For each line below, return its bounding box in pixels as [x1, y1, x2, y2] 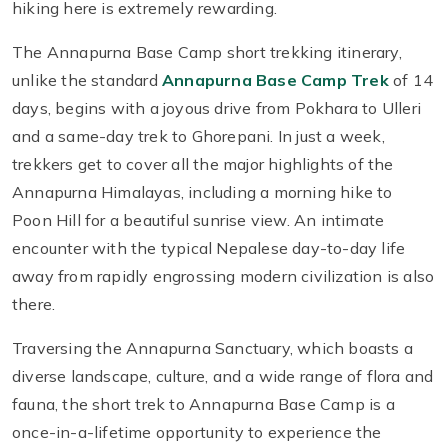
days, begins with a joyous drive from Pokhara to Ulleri [12, 98, 422, 119]
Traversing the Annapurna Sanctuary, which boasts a [12, 338, 414, 359]
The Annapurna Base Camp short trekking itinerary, [12, 42, 402, 63]
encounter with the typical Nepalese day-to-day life [12, 238, 406, 259]
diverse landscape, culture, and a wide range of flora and [12, 366, 434, 387]
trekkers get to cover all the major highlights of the [12, 154, 394, 175]
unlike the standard [12, 70, 162, 91]
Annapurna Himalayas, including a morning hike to [12, 182, 393, 203]
